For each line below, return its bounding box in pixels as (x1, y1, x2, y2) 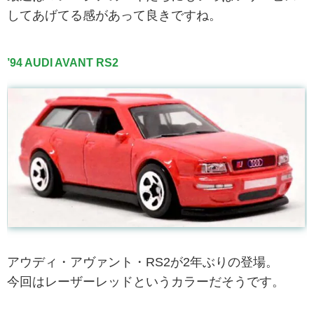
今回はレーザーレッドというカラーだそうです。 (7, 274, 285, 289)
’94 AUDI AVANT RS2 (7, 56, 118, 69)
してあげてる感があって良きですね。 (7, 8, 221, 22)
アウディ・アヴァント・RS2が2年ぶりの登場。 (7, 254, 278, 269)
